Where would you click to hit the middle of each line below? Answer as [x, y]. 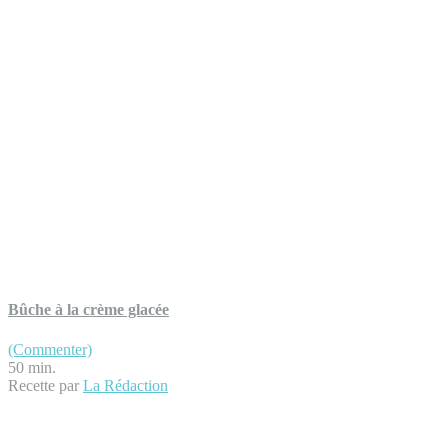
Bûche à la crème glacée [88, 310]
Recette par [45, 385]
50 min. [32, 367]
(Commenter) [50, 349]
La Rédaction [125, 385]
